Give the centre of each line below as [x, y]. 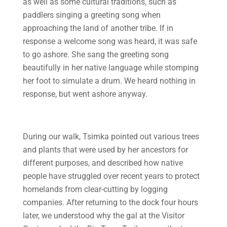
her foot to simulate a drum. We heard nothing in [109, 81]
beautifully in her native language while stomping [110, 68]
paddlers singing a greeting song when [91, 15]
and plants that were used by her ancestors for [105, 150]
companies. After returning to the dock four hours [110, 202]
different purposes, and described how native [103, 163]
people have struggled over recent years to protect [111, 176]
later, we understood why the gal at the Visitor [103, 216]
